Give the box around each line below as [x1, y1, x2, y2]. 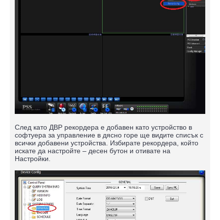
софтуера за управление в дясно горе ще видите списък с [15, 131, 203, 139]
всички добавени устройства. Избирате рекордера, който [15, 139, 198, 147]
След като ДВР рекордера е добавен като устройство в [15, 123, 192, 132]
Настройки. [15, 155, 51, 163]
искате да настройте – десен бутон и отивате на [15, 147, 170, 155]
